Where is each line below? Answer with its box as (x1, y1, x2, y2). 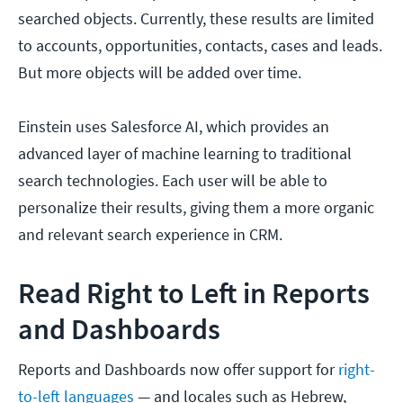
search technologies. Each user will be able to (18, 170, 327, 192)
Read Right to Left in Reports (18, 275, 370, 312)
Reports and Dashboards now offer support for (18, 359, 338, 381)
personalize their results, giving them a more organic (18, 197, 374, 219)
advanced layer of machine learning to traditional (18, 143, 352, 165)
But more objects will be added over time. (18, 62, 301, 84)
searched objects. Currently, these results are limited (18, 8, 374, 30)
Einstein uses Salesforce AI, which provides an (18, 116, 329, 138)
